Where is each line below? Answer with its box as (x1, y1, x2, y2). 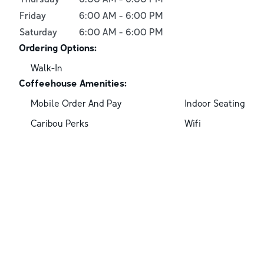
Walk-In (31, 61, 62, 74)
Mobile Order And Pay (31, 97, 122, 109)
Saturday (19, 25, 57, 38)
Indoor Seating (184, 97, 245, 109)
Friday (19, 9, 46, 21)
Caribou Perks (31, 117, 88, 129)
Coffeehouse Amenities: (19, 77, 127, 89)
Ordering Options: (19, 41, 97, 54)
